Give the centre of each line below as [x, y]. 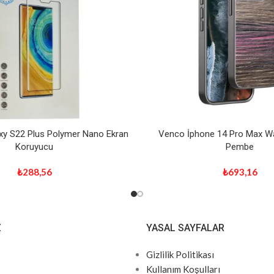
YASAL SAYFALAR [185, 228]
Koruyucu [34, 147]
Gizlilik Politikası [180, 254]
